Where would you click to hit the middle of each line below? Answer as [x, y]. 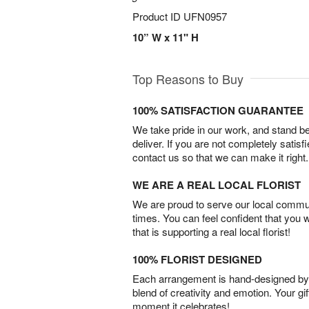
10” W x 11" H [166, 37]
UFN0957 [205, 16]
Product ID [158, 16]
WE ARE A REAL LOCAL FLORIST [217, 185]
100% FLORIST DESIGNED [197, 259]
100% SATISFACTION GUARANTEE [218, 110]
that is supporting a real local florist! [211, 231]
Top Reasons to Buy [188, 79]
